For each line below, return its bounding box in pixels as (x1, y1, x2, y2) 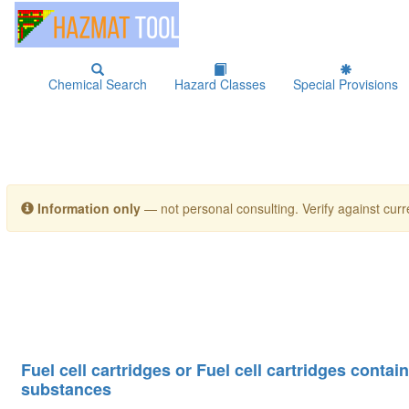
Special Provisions (293, 75, 398, 93)
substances (21, 377, 111, 402)
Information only (37, 199, 141, 217)
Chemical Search (48, 75, 147, 93)
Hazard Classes (174, 75, 266, 93)
